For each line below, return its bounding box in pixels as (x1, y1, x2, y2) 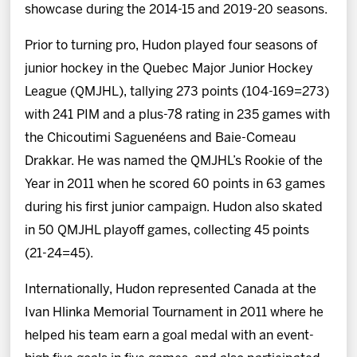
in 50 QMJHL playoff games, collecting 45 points (25, 224, 310, 237)
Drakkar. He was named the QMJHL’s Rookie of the (25, 155, 324, 167)
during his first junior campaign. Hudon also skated (25, 201, 324, 214)
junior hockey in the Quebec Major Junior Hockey (25, 62, 314, 75)
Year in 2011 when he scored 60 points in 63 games (25, 178, 326, 190)
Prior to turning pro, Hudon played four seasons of (25, 39, 319, 52)
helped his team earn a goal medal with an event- (25, 329, 315, 342)
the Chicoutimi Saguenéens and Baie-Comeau (25, 131, 296, 144)
